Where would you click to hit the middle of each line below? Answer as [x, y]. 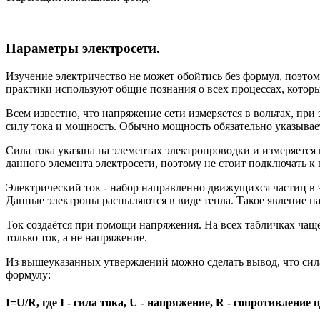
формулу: [28, 275]
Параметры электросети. [83, 49]
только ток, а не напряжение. [76, 238]
